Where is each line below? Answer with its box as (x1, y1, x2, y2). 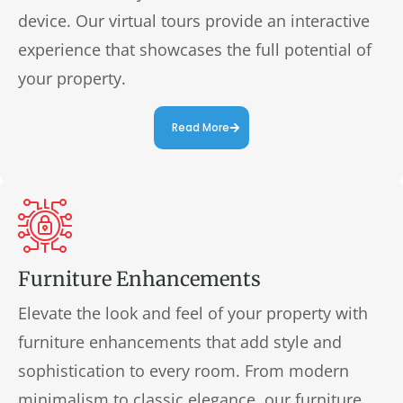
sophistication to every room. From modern (18, 359, 349, 381)
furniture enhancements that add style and (18, 330, 342, 353)
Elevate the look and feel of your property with (18, 301, 368, 324)
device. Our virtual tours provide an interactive (18, 9, 370, 31)
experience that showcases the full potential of (18, 38, 372, 60)
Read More (172, 119, 229, 135)
